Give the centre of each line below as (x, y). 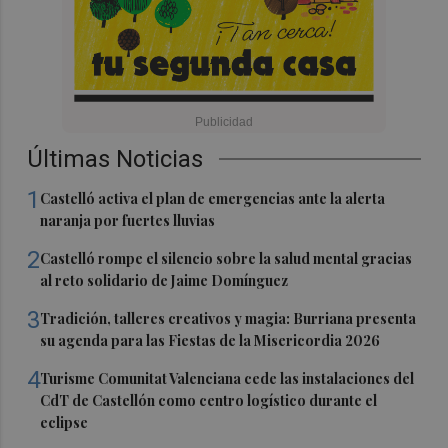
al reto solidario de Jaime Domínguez (164, 281)
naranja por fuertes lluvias (128, 221)
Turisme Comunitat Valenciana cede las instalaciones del (227, 379)
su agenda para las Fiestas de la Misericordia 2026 (210, 341)
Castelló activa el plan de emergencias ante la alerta (213, 199)
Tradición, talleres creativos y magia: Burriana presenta (228, 319)
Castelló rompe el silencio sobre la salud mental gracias (226, 259)
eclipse (64, 423)
